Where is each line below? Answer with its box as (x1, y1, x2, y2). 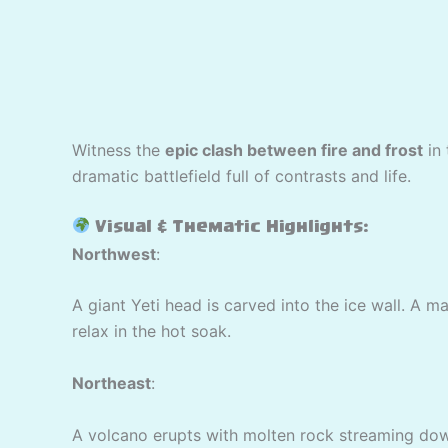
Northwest (72, 243, 156, 264)
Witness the (72, 140, 165, 161)
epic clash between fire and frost (165, 140, 423, 161)
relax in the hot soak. (72, 321, 231, 342)
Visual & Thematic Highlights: (90, 219, 370, 236)
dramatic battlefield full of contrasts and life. (72, 166, 411, 187)
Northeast (72, 372, 151, 393)
